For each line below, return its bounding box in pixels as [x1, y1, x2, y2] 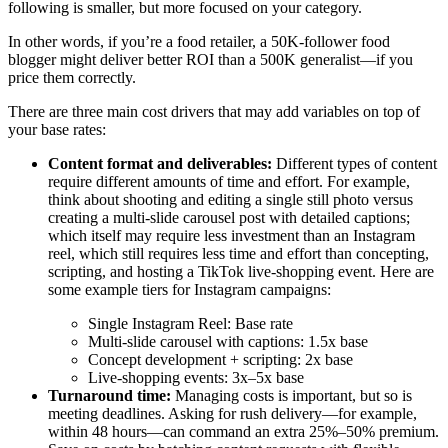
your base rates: [8, 120, 106, 138]
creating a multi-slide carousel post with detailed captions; [48, 208, 410, 226]
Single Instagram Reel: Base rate [88, 314, 293, 332]
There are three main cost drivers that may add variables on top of [8, 102, 420, 120]
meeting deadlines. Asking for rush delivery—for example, [48, 404, 417, 422]
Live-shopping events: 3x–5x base [88, 368, 304, 386]
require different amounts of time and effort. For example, [48, 172, 410, 190]
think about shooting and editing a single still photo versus [48, 190, 413, 208]
